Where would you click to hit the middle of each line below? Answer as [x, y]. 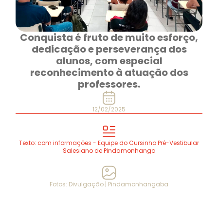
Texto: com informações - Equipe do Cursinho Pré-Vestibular [109, 143]
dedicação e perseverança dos [109, 49]
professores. [109, 84]
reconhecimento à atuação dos [109, 72]
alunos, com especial [109, 61]
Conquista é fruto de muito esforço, [109, 37]
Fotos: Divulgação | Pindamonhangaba [109, 184]
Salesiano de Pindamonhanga [109, 150]
